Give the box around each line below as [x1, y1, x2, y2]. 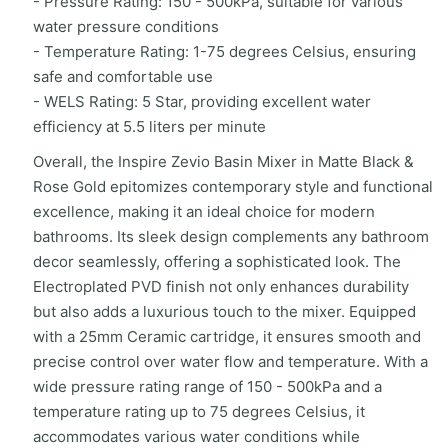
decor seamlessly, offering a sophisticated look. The [32, 251, 401, 271]
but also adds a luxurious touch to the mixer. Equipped [32, 301, 416, 321]
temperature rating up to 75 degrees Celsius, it [32, 401, 365, 421]
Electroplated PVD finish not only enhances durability [32, 276, 409, 296]
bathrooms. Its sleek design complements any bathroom [32, 226, 429, 246]
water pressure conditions [32, 16, 219, 36]
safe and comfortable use [32, 66, 213, 86]
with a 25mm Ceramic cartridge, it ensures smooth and [32, 326, 421, 346]
